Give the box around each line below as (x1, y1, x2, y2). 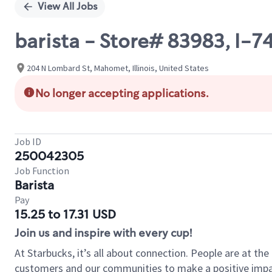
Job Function (15, 165, 69, 177)
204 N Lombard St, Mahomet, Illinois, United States (27, 62, 209, 73)
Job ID (15, 135, 41, 148)
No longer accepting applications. (35, 86, 209, 101)
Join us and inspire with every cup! (15, 226, 192, 240)
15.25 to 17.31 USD (15, 206, 116, 222)
